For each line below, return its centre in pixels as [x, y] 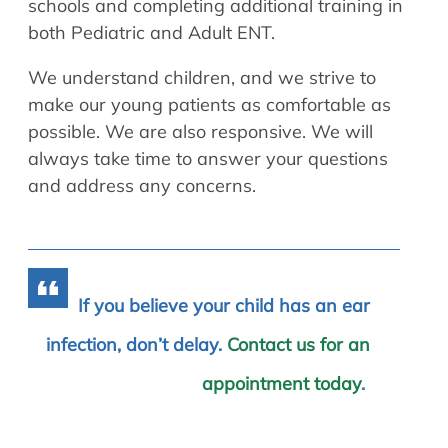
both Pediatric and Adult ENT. [151, 33]
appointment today [281, 384]
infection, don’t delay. [136, 345]
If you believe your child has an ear [224, 306]
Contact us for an [298, 345]
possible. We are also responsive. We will [200, 132]
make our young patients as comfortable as [209, 105]
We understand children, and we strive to [202, 78]
